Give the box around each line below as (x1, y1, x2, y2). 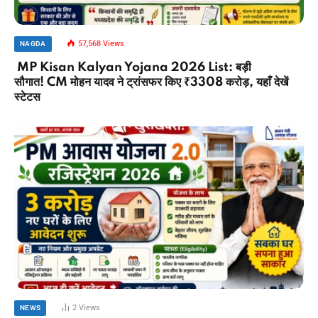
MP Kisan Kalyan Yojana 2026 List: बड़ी (14, 60, 251, 74)
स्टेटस (14, 90, 40, 104)
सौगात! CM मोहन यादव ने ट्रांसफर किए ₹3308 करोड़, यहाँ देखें (14, 75, 288, 89)
